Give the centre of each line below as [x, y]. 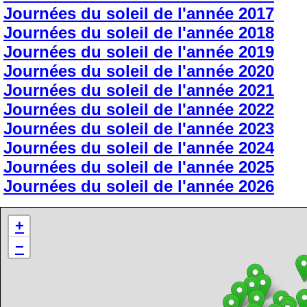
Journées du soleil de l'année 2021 [139, 90]
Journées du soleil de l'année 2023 [139, 128]
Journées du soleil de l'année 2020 [139, 71]
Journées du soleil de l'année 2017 [139, 13]
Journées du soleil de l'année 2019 [139, 52]
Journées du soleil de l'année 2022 [139, 109]
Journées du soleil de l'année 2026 [139, 186]
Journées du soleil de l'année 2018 [139, 33]
